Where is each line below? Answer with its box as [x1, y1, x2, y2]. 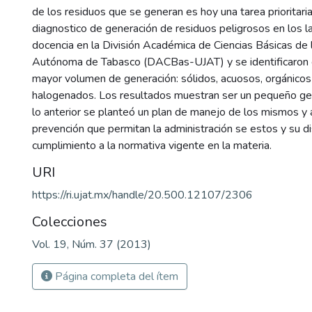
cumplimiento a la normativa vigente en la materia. [32, 138, 272, 153]
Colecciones [32, 212, 107, 231]
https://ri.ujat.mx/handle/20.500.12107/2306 [32, 187, 253, 203]
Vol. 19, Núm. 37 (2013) [32, 237, 151, 252]
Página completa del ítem [52, 269, 178, 284]
